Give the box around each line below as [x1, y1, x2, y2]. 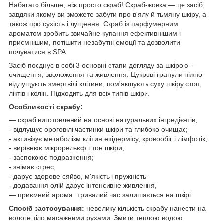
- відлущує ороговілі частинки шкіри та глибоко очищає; [9, 125, 188, 133]
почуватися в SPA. [9, 47, 68, 56]
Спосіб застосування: [9, 204, 84, 212]
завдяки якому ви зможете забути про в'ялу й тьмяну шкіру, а [9, 10, 206, 18]
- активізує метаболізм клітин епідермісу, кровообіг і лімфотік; [9, 134, 207, 143]
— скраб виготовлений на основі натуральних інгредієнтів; [9, 115, 197, 124]
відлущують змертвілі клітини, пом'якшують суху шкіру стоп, [9, 79, 202, 88]
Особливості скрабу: [9, 102, 83, 110]
